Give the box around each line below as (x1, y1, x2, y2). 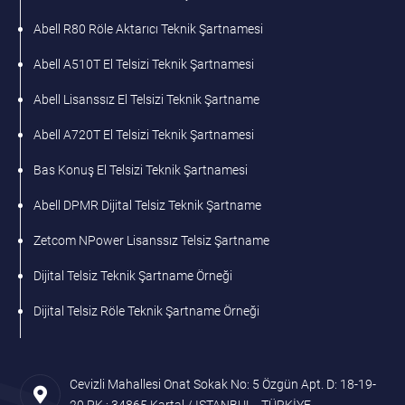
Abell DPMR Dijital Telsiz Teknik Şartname (33, 198, 262, 213)
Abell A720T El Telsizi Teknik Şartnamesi (33, 127, 255, 143)
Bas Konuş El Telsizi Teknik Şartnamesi (33, 163, 249, 178)
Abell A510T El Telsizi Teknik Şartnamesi (33, 57, 255, 72)
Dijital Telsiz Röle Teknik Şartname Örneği (33, 304, 260, 319)
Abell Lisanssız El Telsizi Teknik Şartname (33, 92, 260, 108)
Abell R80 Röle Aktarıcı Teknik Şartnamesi (33, 22, 264, 37)
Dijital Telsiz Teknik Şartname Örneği (33, 268, 233, 284)
